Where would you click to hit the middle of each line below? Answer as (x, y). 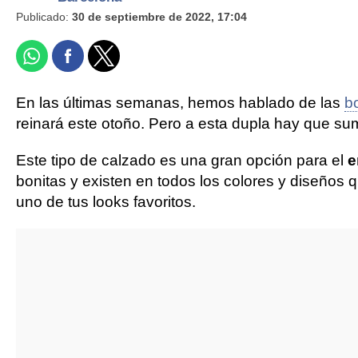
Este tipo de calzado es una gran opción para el (182, 160)
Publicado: (44, 16)
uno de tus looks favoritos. (106, 201)
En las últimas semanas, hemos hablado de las (180, 102)
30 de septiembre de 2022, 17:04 (159, 16)
